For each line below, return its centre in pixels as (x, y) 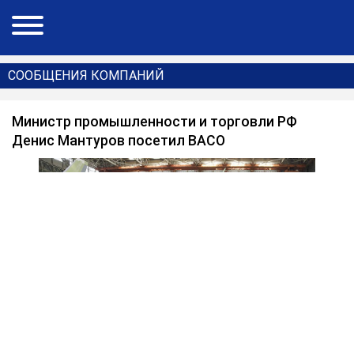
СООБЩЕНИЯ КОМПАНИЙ (86, 75)
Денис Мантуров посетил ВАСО (119, 141)
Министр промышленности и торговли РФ (154, 122)
